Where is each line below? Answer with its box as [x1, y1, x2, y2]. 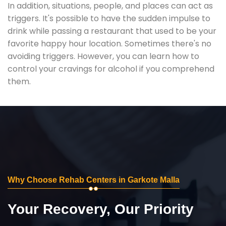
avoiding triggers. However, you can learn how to [8, 50, 199, 62]
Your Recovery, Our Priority [8, 201, 194, 217]
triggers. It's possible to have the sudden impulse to [8, 12, 210, 24]
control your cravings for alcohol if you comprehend [8, 63, 214, 75]
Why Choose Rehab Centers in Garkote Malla [8, 175, 180, 184]
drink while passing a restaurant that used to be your [8, 25, 216, 37]
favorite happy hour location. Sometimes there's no [8, 37, 211, 49]
